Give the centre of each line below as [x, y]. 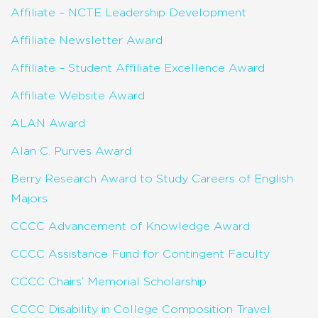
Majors [29, 198]
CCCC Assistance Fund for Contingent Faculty [140, 254]
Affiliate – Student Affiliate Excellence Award [138, 68]
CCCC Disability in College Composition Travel [141, 309]
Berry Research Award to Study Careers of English [152, 179]
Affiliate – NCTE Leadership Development [128, 12]
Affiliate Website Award [78, 95]
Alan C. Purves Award [71, 151]
